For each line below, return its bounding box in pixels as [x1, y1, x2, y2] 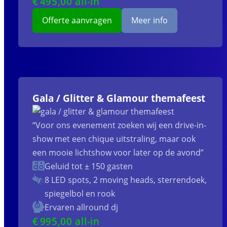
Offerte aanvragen [42, 15, 112, 26]
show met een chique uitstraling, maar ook [32, 133, 196, 145]
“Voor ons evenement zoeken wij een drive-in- [32, 120, 206, 131]
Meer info [131, 15, 168, 26]
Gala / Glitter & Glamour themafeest [32, 92, 205, 105]
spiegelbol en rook [44, 188, 115, 200]
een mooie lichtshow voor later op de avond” [32, 147, 204, 159]
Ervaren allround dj [44, 202, 118, 213]
